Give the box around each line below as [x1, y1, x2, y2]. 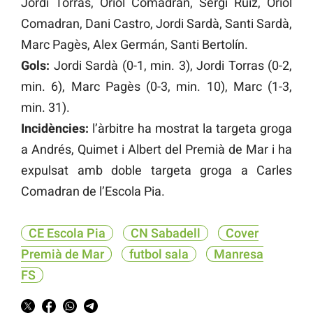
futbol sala [129, 247, 189, 262]
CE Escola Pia [29, 226, 105, 241]
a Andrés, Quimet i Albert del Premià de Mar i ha [21, 142, 292, 157]
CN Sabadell [131, 226, 201, 241]
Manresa [214, 247, 263, 262]
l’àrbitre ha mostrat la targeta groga [89, 121, 292, 136]
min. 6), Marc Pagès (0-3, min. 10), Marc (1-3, [21, 79, 292, 94]
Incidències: [21, 121, 89, 136]
